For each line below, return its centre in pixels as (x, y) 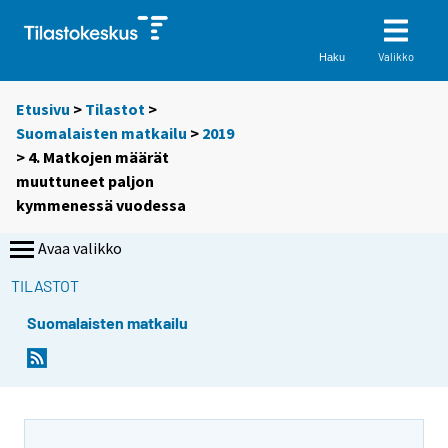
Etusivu (43, 109)
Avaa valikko (80, 248)
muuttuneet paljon (85, 181)
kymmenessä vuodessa (101, 205)
